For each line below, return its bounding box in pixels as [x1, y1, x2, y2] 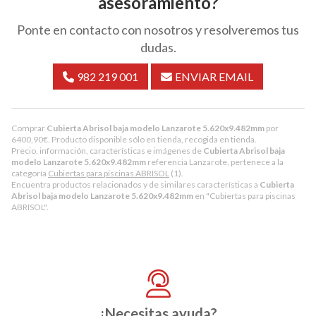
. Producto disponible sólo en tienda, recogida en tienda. [48, 133, 257, 145]
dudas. [140, 39, 176, 55]
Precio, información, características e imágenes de [11, 145, 203, 156]
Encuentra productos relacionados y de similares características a [11, 178, 260, 190]
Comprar [11, 122, 47, 133]
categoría [11, 167, 48, 178]
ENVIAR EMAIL [175, 69, 253, 83]
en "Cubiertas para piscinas [193, 190, 296, 201]
